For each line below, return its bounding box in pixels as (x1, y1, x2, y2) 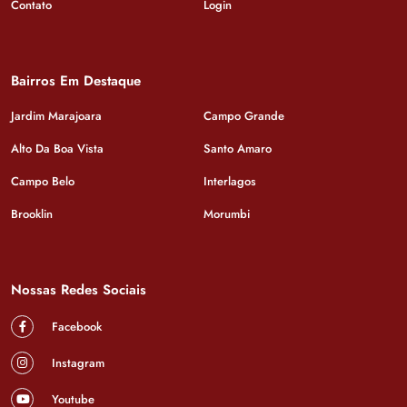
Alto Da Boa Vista (11, 139, 104, 157)
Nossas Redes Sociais (11, 279, 146, 300)
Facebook (48, 317, 102, 335)
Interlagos (203, 172, 256, 190)
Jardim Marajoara (11, 106, 102, 124)
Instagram (48, 353, 104, 372)
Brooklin (11, 204, 53, 223)
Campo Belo (11, 172, 74, 190)
